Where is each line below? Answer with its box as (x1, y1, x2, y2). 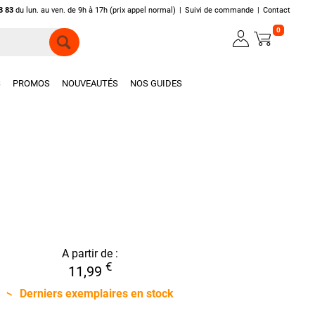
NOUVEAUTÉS (62, 78, 119, 89)
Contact (263, 6, 291, 15)
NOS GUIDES (130, 78, 183, 89)
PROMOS (13, 78, 51, 89)
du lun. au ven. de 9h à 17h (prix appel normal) (13, 6, 176, 15)
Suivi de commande (185, 6, 255, 15)
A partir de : (62, 247, 118, 260)
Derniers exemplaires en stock (20, 286, 174, 300)
